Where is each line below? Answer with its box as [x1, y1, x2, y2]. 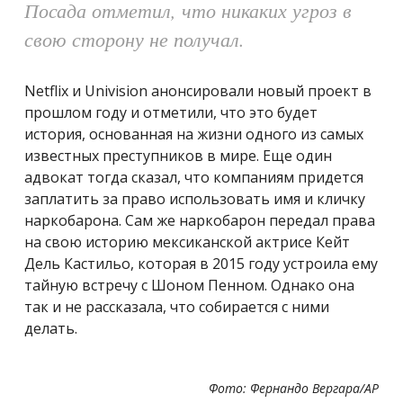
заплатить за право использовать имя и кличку [24, 188, 365, 209]
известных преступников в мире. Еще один [24, 145, 332, 166]
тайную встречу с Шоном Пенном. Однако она [24, 274, 354, 295]
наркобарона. [24, 210, 125, 230]
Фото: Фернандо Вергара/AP [209, 379, 379, 397]
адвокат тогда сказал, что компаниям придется [24, 166, 363, 187]
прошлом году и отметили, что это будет [24, 102, 318, 122]
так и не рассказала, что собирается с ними [24, 296, 329, 317]
